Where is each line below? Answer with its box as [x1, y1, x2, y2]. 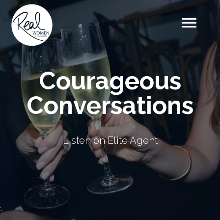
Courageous [39, 66, 181, 95]
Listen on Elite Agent [62, 135, 158, 146]
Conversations [27, 91, 193, 120]
